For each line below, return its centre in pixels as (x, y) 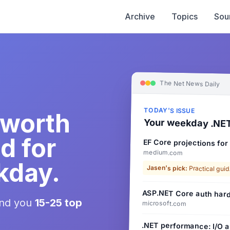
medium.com (163, 152)
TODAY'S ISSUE (169, 110)
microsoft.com (164, 203)
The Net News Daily (190, 84)
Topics (185, 16)
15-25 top (59, 203)
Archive (140, 16)
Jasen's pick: (167, 168)
